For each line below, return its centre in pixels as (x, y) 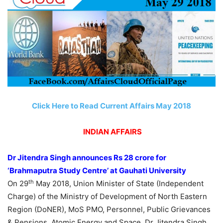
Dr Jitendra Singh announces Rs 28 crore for (87, 158)
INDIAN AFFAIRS (112, 132)
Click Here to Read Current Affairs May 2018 (111, 106)
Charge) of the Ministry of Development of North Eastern (107, 197)
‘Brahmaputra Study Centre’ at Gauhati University (97, 171)
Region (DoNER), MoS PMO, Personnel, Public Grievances (109, 210)
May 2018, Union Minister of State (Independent (119, 184)
